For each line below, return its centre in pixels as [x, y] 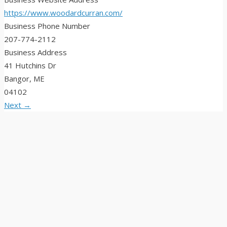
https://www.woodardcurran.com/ [63, 13]
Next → [17, 105]
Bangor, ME [24, 79]
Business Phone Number [47, 26]
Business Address [35, 52]
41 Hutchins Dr [30, 66]
